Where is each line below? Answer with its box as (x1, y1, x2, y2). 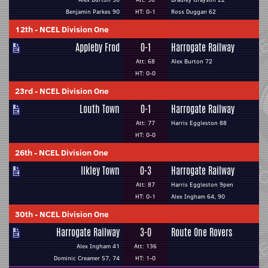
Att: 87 (136, 180, 155, 189)
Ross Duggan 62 (171, 7, 216, 16)
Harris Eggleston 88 (171, 118, 227, 127)
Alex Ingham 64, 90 (171, 192, 225, 201)
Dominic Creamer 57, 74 (54, 254, 120, 263)
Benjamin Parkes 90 (66, 7, 120, 16)
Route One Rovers (171, 226, 232, 239)
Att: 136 (134, 242, 157, 251)
